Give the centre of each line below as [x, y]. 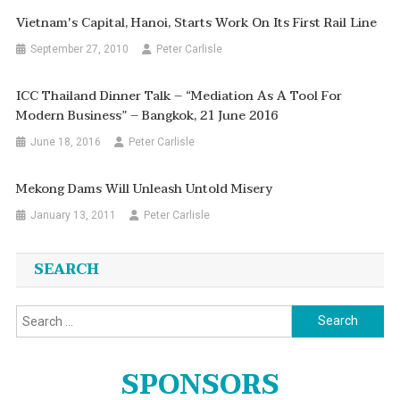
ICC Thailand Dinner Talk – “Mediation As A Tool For [179, 96]
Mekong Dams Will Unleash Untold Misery [145, 188]
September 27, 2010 [80, 49]
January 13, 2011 [74, 215]
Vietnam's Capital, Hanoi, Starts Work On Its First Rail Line [197, 22]
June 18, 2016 [66, 142]
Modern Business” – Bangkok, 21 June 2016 [147, 115]
